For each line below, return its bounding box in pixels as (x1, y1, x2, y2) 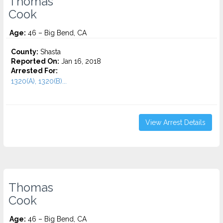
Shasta (38, 48, 61, 56)
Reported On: (11, 57, 59, 65)
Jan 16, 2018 (59, 57, 101, 65)
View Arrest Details (145, 118, 206, 126)
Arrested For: (11, 67, 58, 75)
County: (11, 48, 38, 56)
